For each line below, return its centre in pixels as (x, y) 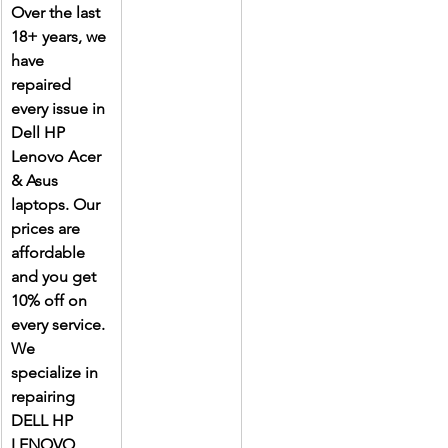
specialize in (56, 373)
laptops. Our (57, 205)
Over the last (57, 13)
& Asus (36, 181)
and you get (55, 277)
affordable (50, 253)
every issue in (60, 109)
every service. (60, 325)
